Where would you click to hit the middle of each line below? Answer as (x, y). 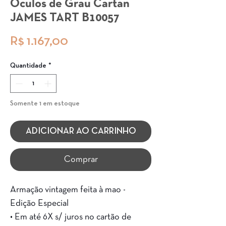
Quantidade (28, 66)
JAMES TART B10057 (65, 18)
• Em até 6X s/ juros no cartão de (71, 217)
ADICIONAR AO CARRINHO (81, 131)
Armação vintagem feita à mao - (68, 190)
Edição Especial (39, 204)
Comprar (81, 160)
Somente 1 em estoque (45, 103)
